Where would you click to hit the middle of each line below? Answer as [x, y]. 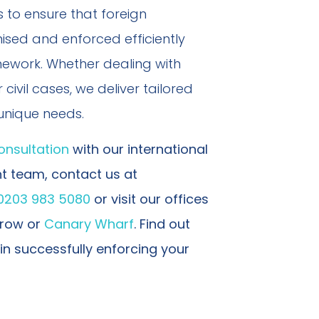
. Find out [162, 224]
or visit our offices [150, 199]
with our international [138, 149]
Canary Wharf [89, 224]
